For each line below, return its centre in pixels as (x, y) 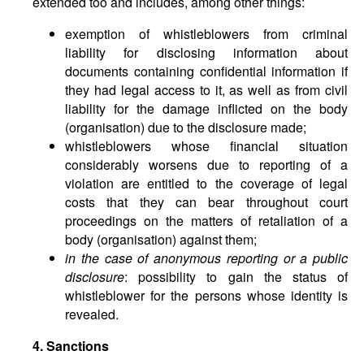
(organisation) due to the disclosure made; (186, 127)
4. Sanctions (71, 346)
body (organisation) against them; (161, 239)
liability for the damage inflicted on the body (206, 108)
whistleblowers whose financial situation (206, 146)
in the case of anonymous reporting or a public (206, 258)
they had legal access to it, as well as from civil (206, 90)
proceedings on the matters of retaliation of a (206, 221)
